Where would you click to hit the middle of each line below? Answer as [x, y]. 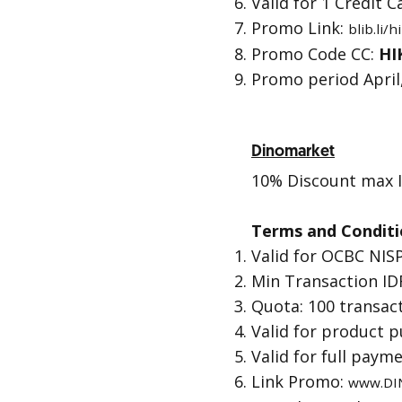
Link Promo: [300, 381]
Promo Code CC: [315, 54]
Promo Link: [300, 28]
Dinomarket [293, 151]
